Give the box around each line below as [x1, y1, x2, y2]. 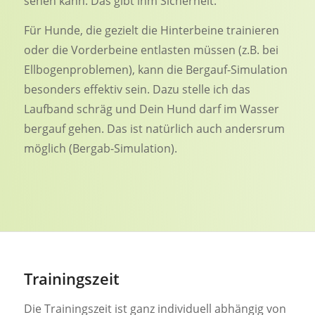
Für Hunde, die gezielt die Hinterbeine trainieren [23, 22, 279, 38]
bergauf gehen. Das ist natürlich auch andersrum [23, 120, 285, 136]
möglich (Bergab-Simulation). [23, 140, 177, 156]
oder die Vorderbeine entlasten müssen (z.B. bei [23, 41, 278, 58]
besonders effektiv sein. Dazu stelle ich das [23, 81, 250, 97]
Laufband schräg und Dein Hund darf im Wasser [23, 101, 279, 117]
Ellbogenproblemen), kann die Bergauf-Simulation [23, 61, 288, 77]
